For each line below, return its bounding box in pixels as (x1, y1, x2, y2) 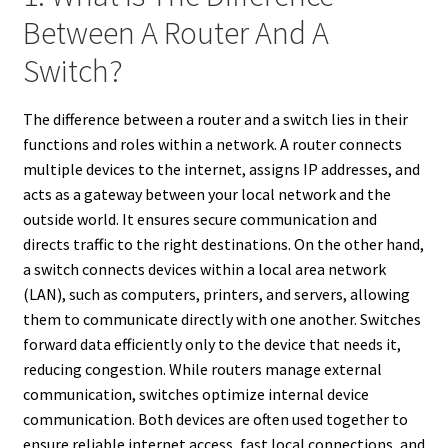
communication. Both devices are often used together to (22, 408, 408, 429)
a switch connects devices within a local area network (22, 258, 386, 279)
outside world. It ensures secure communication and (22, 208, 377, 229)
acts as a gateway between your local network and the (22, 183, 391, 204)
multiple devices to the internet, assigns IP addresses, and (22, 158, 420, 179)
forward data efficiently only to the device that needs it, (22, 333, 401, 354)
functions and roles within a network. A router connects (22, 133, 402, 154)
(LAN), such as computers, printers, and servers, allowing (22, 283, 410, 304)
